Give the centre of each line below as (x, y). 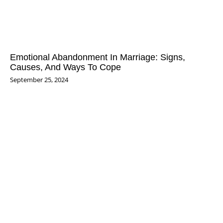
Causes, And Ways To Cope (65, 67)
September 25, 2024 (39, 79)
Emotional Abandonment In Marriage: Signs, (98, 57)
